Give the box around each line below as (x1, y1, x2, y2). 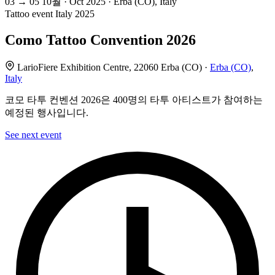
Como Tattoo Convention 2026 (5, 32, 196, 48)
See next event (5, 130, 61, 141)
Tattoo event (5, 9, 53, 20)
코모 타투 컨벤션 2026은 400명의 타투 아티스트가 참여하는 (5, 95, 263, 106)
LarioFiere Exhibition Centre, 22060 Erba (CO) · (15, 62, 210, 73)
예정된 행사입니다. (5, 107, 88, 118)
